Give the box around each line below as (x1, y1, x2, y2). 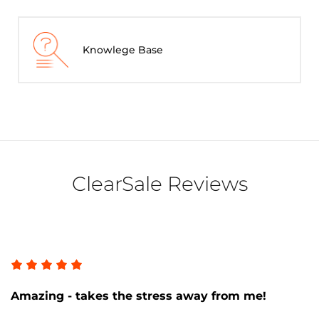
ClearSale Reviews (71, 171, 248, 196)
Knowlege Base (83, 43, 164, 56)
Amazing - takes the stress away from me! (11, 288, 266, 303)
